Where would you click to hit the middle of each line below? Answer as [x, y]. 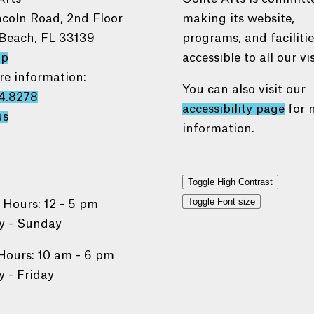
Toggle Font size [222, 202]
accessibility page [234, 109]
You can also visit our [244, 90]
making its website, [239, 19]
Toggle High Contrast [231, 182]
